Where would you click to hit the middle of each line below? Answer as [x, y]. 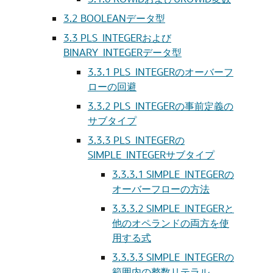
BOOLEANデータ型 [123, 18]
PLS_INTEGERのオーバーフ [173, 72]
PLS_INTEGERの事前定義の [173, 106]
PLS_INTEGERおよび [126, 37]
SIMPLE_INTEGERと [190, 208]
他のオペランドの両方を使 [171, 223]
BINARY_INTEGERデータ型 [122, 52]
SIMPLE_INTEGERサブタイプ [151, 154]
